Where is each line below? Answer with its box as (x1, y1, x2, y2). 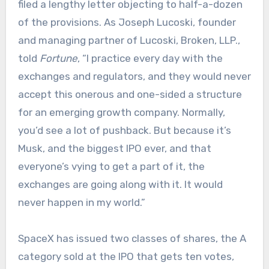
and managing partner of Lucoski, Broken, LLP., (17, 34, 240, 47)
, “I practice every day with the (77, 52, 223, 65)
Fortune (39, 52, 77, 65)
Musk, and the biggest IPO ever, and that (17, 142, 211, 155)
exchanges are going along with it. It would (17, 178, 223, 191)
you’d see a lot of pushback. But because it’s (17, 124, 231, 137)
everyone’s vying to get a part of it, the (17, 160, 205, 173)
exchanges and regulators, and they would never (17, 70, 251, 83)
